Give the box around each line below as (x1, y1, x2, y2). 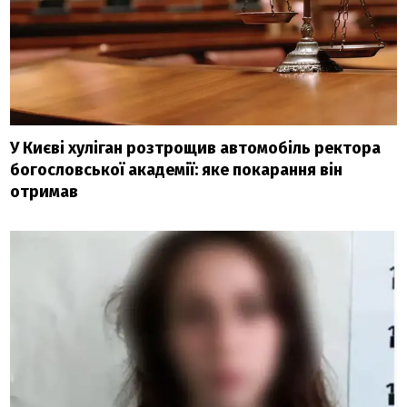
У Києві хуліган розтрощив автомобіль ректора (10, 137, 382, 158)
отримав (10, 181, 79, 202)
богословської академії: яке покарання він (10, 159, 343, 180)
